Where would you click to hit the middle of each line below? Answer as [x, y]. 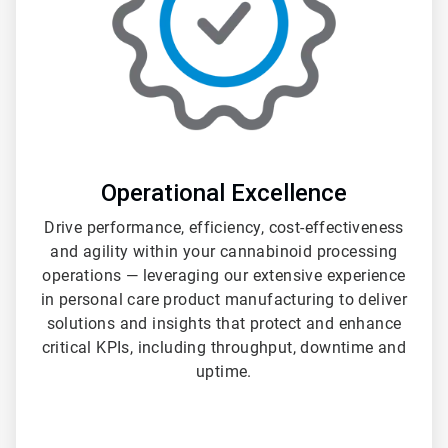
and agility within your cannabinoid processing [224, 252]
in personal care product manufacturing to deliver [224, 300]
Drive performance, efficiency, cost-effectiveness [224, 228]
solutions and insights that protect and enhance [224, 324]
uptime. [224, 372]
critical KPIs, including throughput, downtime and [224, 348]
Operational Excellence [224, 193]
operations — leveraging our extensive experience [224, 276]
